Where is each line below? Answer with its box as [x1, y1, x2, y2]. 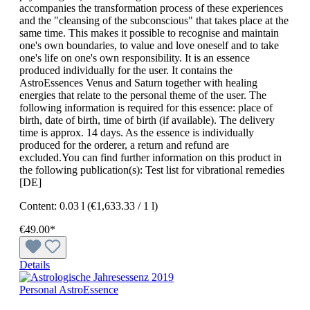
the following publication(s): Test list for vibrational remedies [19, 163, 284, 176]
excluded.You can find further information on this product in [19, 151, 282, 163]
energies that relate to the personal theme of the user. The [19, 89, 266, 101]
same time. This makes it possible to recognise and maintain [19, 26, 279, 39]
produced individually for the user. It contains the [19, 64, 232, 76]
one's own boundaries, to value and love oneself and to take [19, 39, 279, 51]
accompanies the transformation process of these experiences [19, 1, 283, 14]
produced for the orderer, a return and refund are [19, 138, 229, 151]
